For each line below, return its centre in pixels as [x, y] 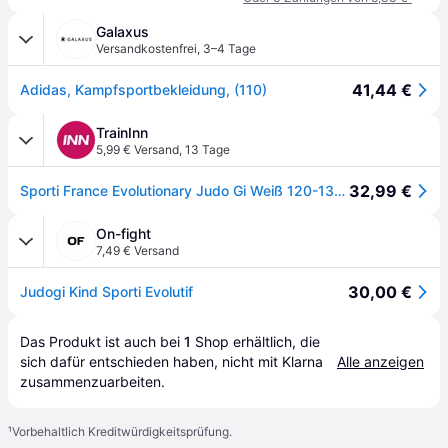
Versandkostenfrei [146, 48]
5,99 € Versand [137, 149]
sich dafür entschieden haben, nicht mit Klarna [171, 361]
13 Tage [207, 149]
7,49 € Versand [137, 250]
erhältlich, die [274, 341]
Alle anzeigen [380, 361]
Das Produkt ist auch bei [102, 341]
